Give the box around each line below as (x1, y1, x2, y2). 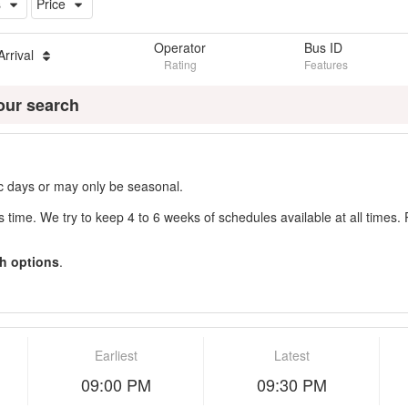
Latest (273, 345, 310, 364)
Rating (163, 56, 197, 72)
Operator (154, 37, 206, 56)
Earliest (94, 345, 138, 364)
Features (304, 56, 348, 72)
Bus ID (304, 37, 342, 56)
